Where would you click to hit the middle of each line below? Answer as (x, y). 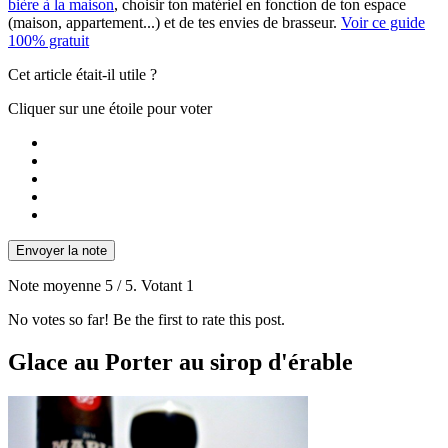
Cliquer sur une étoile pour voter (110, 109)
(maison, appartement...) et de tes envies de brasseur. (174, 23)
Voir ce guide (383, 23)
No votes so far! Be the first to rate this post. (146, 320)
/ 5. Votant (149, 286)
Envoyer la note (61, 251)
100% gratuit (48, 41)
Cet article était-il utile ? (82, 75)
